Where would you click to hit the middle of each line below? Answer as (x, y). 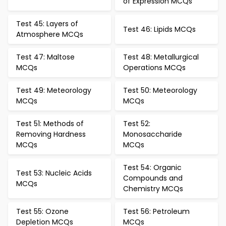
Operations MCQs (154, 68)
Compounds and (153, 178)
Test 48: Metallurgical (161, 57)
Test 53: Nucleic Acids (54, 173)
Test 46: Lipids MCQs (159, 29)
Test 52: (137, 124)
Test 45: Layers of (47, 24)
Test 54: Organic (152, 167)
